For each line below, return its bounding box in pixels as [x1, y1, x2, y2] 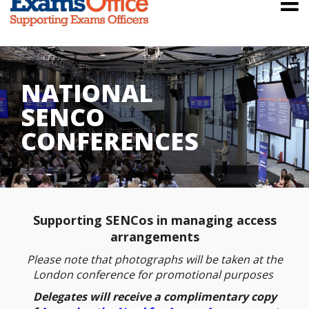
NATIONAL [21, 77, 153, 109]
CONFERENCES [21, 125, 199, 157]
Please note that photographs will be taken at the [26, 252, 283, 267]
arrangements [110, 228, 199, 245]
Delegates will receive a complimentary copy [32, 289, 277, 304]
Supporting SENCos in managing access [32, 212, 277, 228]
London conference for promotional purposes [33, 267, 276, 282]
